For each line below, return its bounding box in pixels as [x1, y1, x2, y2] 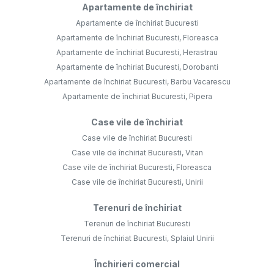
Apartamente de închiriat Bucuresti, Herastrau [56, 48, 218, 57]
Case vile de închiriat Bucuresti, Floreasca [62, 163, 212, 172]
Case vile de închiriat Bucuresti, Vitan [71, 148, 203, 158]
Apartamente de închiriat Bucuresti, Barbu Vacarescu [43, 77, 231, 87]
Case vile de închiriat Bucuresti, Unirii [71, 177, 203, 187]
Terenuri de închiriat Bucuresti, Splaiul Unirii [60, 234, 214, 243]
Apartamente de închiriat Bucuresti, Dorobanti [56, 62, 218, 72]
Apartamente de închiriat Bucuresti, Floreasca [56, 33, 218, 43]
